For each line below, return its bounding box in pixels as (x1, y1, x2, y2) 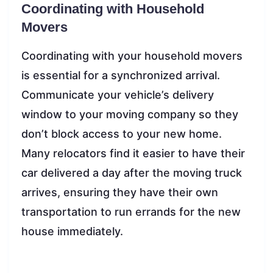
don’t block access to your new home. (21, 127, 222, 140)
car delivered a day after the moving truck (21, 166, 242, 179)
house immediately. (21, 224, 123, 238)
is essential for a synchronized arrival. (21, 68, 220, 82)
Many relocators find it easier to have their (21, 146, 245, 160)
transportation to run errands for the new (21, 205, 241, 218)
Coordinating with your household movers (21, 49, 243, 62)
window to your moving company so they (21, 107, 238, 121)
